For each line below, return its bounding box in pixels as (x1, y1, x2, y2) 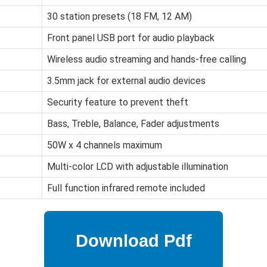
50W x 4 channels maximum (47, 139, 162, 151)
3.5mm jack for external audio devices (47, 75, 206, 87)
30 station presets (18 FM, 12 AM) (47, 11, 192, 23)
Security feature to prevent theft (47, 97, 188, 108)
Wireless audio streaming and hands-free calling (47, 54, 246, 66)
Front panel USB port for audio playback (47, 32, 215, 44)
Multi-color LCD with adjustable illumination (47, 161, 228, 173)
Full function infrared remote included (47, 182, 205, 194)
